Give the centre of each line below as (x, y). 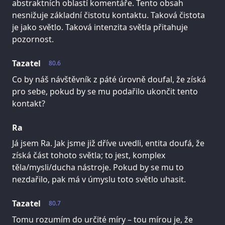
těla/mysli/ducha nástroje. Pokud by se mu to (98, 167)
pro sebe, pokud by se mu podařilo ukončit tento (105, 91)
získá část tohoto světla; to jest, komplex (89, 155)
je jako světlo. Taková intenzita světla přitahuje (100, 27)
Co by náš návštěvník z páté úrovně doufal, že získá (109, 79)
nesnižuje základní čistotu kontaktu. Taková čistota (108, 15)
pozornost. (33, 39)
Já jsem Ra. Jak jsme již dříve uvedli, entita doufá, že (108, 143)
